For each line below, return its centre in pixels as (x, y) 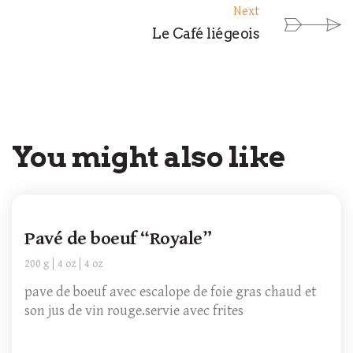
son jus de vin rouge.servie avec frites (134, 311)
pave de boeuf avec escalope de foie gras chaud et (170, 292)
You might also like (149, 157)
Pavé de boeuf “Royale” (118, 239)
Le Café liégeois (206, 33)
